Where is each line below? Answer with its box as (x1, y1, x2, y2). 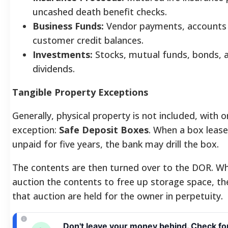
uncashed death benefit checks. (33, 5, 167, 18)
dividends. (33, 62, 75, 75)
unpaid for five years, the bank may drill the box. (12, 137, 219, 150)
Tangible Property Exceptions (12, 85, 148, 98)
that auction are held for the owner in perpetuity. (12, 189, 223, 202)
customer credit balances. (33, 34, 144, 46)
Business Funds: (33, 19, 104, 32)
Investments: (33, 48, 93, 61)
